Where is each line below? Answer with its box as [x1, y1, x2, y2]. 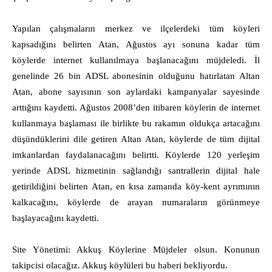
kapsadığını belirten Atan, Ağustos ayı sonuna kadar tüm [12, 39, 260, 49]
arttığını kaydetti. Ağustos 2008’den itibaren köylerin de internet [12, 103, 260, 112]
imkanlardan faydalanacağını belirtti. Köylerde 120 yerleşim [12, 150, 260, 160]
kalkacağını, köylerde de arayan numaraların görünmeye [12, 197, 260, 207]
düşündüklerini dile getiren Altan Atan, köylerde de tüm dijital [12, 134, 260, 144]
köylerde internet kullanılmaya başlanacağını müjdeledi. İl [12, 55, 260, 65]
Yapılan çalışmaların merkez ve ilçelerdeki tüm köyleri [12, 24, 260, 33]
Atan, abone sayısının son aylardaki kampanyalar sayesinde [12, 87, 260, 97]
